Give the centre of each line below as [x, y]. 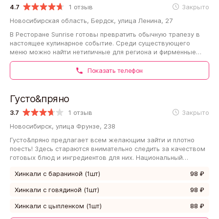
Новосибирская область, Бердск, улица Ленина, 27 [91, 20]
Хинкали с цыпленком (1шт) [58, 206]
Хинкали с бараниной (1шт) [57, 173]
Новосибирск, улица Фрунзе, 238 [63, 126]
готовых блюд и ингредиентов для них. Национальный [96, 157]
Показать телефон [114, 70]
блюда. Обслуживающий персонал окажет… [81, 60]
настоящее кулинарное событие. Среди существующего [100, 43]
